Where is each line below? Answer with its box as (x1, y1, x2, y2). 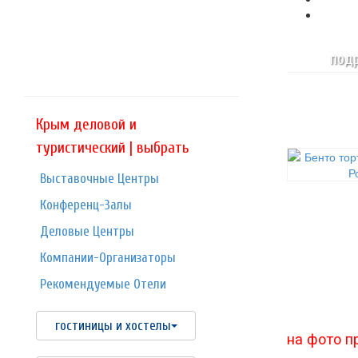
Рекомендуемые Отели (40, 276, 166, 292)
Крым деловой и (36, 115, 137, 134)
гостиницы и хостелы (54, 317, 171, 333)
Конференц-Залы (40, 197, 132, 213)
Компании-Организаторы (40, 249, 176, 265)
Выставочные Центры (40, 171, 159, 187)
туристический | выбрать (36, 138, 189, 157)
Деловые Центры (40, 223, 134, 239)
